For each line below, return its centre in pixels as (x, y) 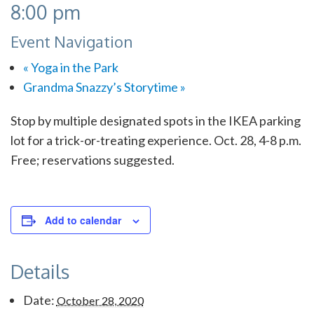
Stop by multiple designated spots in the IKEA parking (156, 120)
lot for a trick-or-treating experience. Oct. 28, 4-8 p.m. (156, 140)
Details (40, 272)
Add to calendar (83, 220)
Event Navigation (71, 41)
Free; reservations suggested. (93, 159)
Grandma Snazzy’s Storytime (101, 87)
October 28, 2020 (100, 301)
